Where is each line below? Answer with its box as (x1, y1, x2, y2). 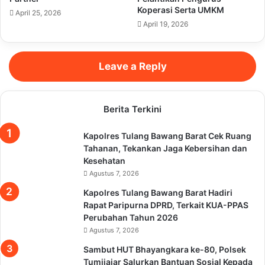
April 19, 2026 (143, 20, 188, 29)
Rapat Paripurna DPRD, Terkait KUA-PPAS (83, 200, 248, 211)
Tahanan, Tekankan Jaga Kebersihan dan (83, 143, 247, 154)
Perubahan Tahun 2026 (83, 212, 178, 223)
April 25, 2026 (15, 8, 61, 18)
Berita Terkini (104, 104, 161, 115)
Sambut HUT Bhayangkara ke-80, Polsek (83, 244, 246, 255)
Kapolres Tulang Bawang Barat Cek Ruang (83, 131, 251, 141)
